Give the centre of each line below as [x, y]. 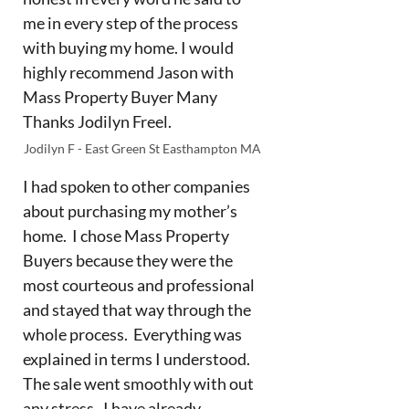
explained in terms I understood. [137, 358]
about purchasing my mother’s [130, 210]
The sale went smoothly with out [138, 383]
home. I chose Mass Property [126, 235]
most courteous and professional [138, 284]
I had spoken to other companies [136, 186]
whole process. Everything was [132, 334]
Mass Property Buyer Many [120, 97]
